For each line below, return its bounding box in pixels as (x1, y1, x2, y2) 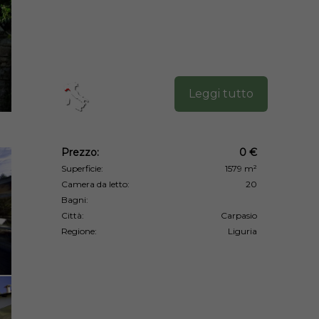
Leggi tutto (189, 86, 253, 100)
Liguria (228, 225, 257, 236)
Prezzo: (61, 145, 99, 159)
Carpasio (221, 209, 257, 221)
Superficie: (61, 162, 103, 174)
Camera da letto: (61, 178, 130, 189)
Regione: (61, 225, 97, 236)
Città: (61, 209, 84, 221)
